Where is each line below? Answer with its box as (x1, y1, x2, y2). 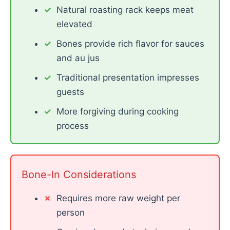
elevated (56, 19, 92, 29)
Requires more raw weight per (56, 193, 180, 203)
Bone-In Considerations (22, 168, 136, 181)
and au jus (56, 53, 100, 63)
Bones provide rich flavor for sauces (56, 39, 204, 49)
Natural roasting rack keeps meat (56, 5, 194, 15)
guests (56, 87, 84, 97)
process (56, 121, 89, 131)
